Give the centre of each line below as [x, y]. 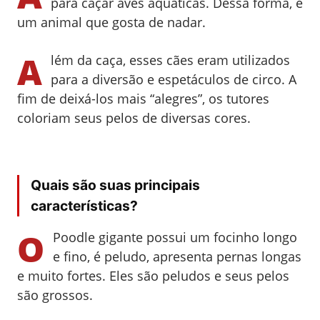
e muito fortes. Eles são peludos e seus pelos [153, 275]
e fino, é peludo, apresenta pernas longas [177, 256]
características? [84, 205]
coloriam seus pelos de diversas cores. [134, 117]
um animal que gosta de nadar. [113, 22]
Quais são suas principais [115, 185]
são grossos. [55, 295]
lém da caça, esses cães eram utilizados [170, 60]
